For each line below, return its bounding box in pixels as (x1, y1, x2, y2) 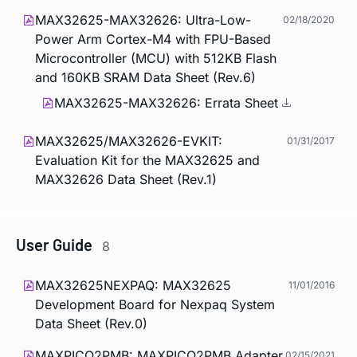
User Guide (16, 234, 96, 254)
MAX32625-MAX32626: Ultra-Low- (35, 11, 251, 28)
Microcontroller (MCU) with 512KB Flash (35, 49, 277, 66)
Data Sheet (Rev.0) (35, 315, 147, 331)
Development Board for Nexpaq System (35, 296, 275, 312)
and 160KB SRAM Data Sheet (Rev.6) (35, 69, 256, 85)
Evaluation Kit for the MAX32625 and (35, 151, 260, 168)
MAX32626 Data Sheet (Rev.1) (35, 171, 217, 187)
